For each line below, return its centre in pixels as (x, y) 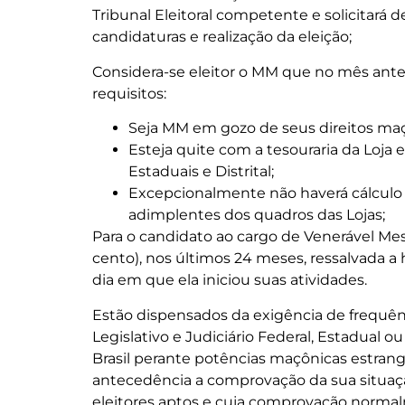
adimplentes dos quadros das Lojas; (257, 215)
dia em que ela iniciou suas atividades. (230, 280)
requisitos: (129, 93)
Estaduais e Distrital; (201, 172)
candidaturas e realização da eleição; (222, 37)
